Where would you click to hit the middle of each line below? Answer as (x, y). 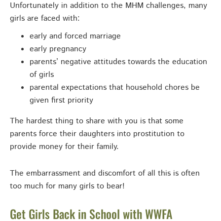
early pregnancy (58, 49)
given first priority (61, 101)
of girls (42, 75)
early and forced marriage (75, 37)
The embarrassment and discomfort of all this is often (105, 174)
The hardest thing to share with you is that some (97, 121)
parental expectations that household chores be (115, 88)
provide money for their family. (64, 147)
